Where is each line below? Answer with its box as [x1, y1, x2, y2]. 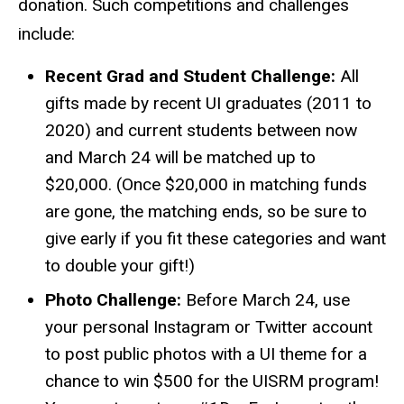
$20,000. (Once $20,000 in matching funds [45, 174, 367, 196]
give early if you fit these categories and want [45, 228, 386, 250]
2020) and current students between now [45, 120, 357, 142]
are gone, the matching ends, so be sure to [45, 201, 367, 223]
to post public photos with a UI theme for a [45, 344, 367, 365]
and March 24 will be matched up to [45, 147, 316, 169]
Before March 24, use [181, 289, 350, 311]
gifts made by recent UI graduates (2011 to [45, 93, 372, 115]
